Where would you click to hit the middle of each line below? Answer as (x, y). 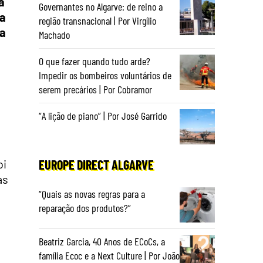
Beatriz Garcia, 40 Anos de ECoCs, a (102, 241)
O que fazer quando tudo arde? (95, 61)
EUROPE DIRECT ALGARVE (96, 164)
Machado (54, 35)
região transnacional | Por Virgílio (97, 21)
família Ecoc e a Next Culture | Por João (109, 255)
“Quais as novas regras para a (92, 194)
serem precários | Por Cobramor (95, 89)
